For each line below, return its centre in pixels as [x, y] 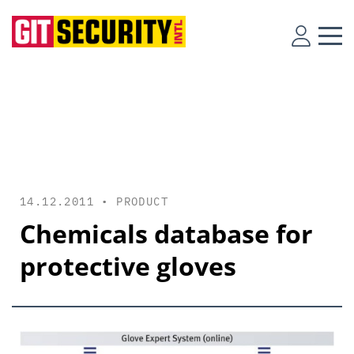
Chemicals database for [166, 233]
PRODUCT [143, 201]
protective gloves [128, 266]
